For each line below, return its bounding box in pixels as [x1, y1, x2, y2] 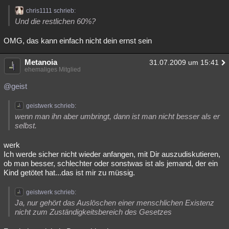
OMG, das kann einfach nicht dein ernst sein [4, 36, 152, 45]
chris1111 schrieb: [26, 7, 76, 14]
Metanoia [25, 58, 57, 66]
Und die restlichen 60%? [15, 17, 96, 26]
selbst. [15, 121, 37, 130]
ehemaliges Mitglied [25, 66, 81, 73]
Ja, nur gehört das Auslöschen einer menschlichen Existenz [15, 198, 214, 207]
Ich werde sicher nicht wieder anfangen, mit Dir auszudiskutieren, [4, 150, 220, 158]
